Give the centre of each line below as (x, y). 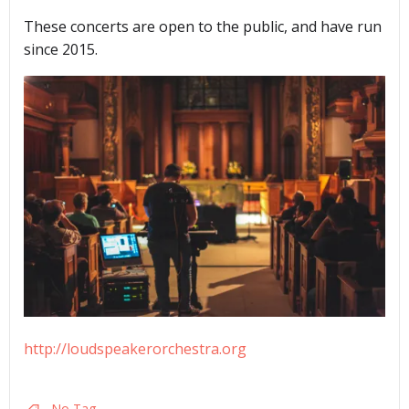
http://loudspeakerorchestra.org (135, 349)
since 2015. (61, 50)
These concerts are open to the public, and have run (203, 27)
